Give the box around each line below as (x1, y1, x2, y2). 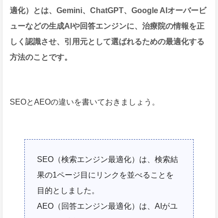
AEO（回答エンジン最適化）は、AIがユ (37, 201, 178, 210)
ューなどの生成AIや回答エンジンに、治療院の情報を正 (10, 21, 205, 30)
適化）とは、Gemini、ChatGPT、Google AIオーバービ (10, 6, 207, 15)
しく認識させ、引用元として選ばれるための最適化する (10, 37, 205, 46)
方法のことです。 (10, 53, 73, 61)
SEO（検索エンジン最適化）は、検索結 (37, 155, 179, 163)
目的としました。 (37, 186, 100, 195)
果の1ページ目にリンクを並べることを (37, 170, 174, 179)
